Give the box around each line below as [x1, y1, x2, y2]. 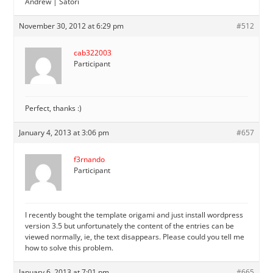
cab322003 [74, 47, 112, 58]
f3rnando [74, 154, 105, 165]
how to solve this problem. [25, 242, 114, 253]
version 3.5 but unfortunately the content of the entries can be [25, 220, 235, 231]
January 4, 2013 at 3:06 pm [19, 127, 110, 138]
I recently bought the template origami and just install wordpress [25, 209, 244, 220]
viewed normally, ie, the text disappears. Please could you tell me [25, 231, 245, 242]
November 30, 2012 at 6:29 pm [19, 20, 124, 31]
